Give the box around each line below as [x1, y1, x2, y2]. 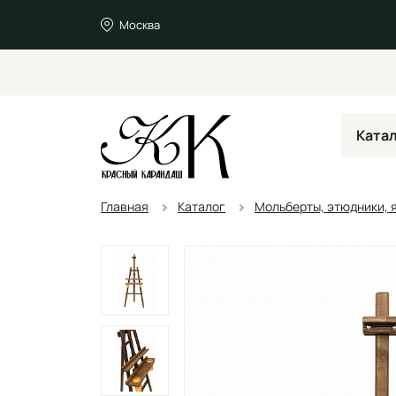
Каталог [178, 197, 225, 215]
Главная [101, 197, 148, 215]
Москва [118, 16, 160, 33]
